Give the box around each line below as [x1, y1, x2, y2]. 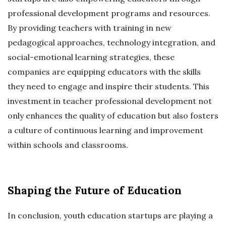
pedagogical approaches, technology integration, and [8, 37, 215, 47]
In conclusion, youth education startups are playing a [8, 210, 213, 220]
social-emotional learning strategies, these [8, 51, 175, 62]
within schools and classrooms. [8, 139, 128, 150]
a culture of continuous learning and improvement [8, 125, 203, 135]
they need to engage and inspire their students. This [8, 81, 209, 91]
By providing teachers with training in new [8, 22, 172, 33]
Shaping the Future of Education [8, 183, 182, 197]
